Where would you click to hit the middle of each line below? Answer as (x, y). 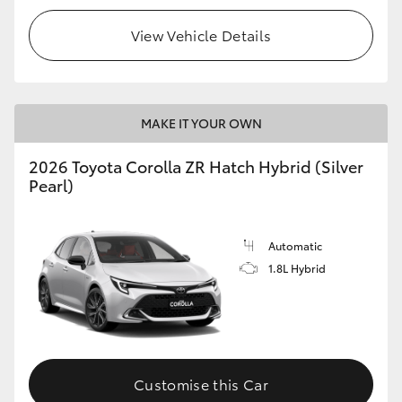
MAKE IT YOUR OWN (201, 123)
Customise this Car (201, 383)
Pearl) (51, 185)
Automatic (295, 246)
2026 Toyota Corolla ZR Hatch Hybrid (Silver (196, 166)
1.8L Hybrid (297, 268)
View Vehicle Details (201, 35)
